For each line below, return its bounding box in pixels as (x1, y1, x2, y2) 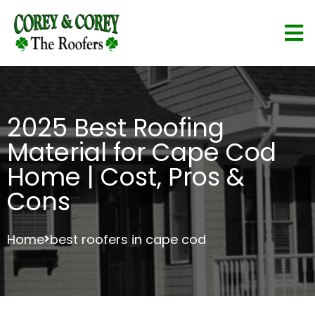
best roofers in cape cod (50, 230, 206, 248)
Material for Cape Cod (7, 135, 276, 169)
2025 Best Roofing (7, 110, 224, 145)
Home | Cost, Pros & (7, 160, 245, 194)
